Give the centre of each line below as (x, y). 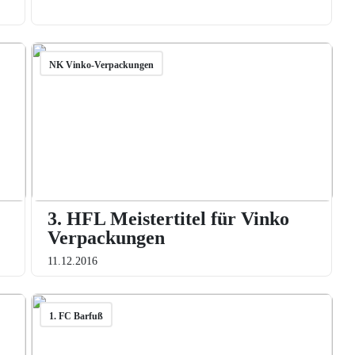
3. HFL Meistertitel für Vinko (168, 219)
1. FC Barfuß (76, 316)
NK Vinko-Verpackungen (101, 65)
